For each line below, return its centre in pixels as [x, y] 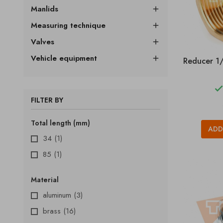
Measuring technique [68, 25]
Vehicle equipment [64, 58]
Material [45, 180]
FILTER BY [47, 100]
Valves [43, 42]
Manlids [45, 9]
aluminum [58, 195]
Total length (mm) [60, 123]
